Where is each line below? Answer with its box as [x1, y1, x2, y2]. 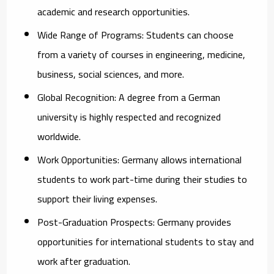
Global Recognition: [37, 87, 117, 106]
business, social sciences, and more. [37, 64, 185, 83]
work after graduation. [37, 251, 131, 270]
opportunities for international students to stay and [37, 232, 254, 251]
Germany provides [155, 212, 232, 231]
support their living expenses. [37, 189, 158, 208]
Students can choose [144, 25, 234, 44]
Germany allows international [119, 150, 242, 169]
